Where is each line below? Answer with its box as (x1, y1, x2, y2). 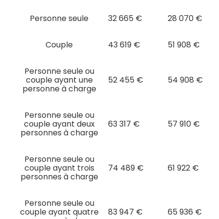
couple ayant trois (24, 162, 94, 174)
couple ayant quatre (20, 206, 99, 218)
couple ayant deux (23, 118, 95, 130)
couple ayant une (25, 74, 93, 86)
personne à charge (22, 83, 96, 94)
